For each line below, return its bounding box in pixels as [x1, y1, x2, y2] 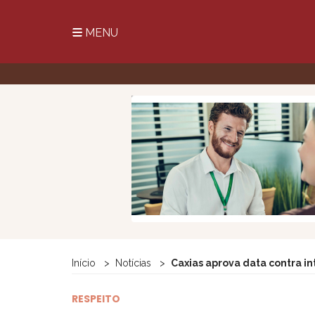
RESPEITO [72, 292, 120, 306]
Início [72, 257, 96, 269]
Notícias [115, 257, 151, 269]
